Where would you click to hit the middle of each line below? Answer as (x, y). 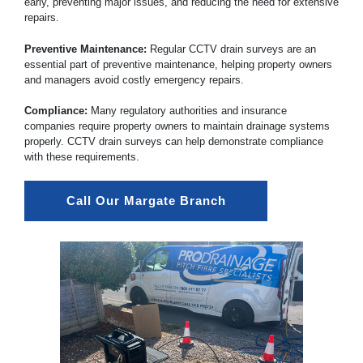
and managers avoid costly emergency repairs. (134, 79)
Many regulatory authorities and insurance (187, 111)
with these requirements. (82, 157)
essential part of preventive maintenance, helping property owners (178, 64)
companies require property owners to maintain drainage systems (177, 126)
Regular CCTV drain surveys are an (231, 49)
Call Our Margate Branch (146, 200)
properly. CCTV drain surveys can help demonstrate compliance (174, 141)
